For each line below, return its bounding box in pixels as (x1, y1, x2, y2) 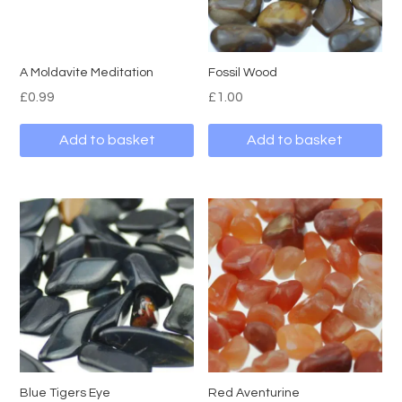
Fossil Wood (208, 66, 278, 80)
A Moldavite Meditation (20, 66, 154, 80)
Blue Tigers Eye (20, 386, 111, 399)
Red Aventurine (208, 386, 301, 399)
